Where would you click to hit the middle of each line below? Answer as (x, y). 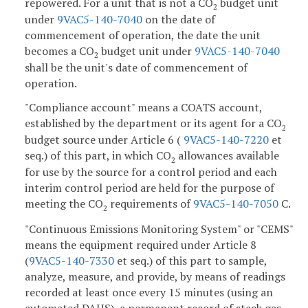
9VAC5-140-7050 (236, 204)
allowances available (227, 156)
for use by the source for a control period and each (151, 172)
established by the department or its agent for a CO (153, 123)
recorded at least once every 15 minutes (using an (149, 293)
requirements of (150, 204)
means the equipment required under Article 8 (141, 245)
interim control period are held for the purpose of (150, 188)
